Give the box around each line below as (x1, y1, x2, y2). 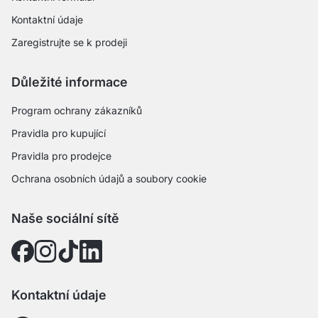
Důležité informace (11, 75, 128, 89)
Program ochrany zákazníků (11, 104, 142, 116)
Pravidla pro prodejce (11, 150, 111, 162)
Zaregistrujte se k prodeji (11, 36, 127, 48)
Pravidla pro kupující (11, 127, 106, 139)
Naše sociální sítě (11, 211, 119, 226)
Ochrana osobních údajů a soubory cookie (11, 172, 207, 185)
